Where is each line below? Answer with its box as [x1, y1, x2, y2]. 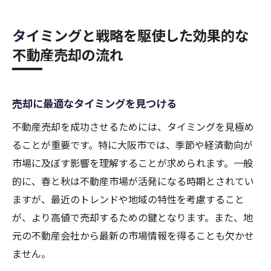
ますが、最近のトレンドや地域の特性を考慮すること [12, 192, 244, 207]
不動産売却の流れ [12, 44, 123, 65]
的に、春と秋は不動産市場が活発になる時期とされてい [12, 174, 254, 189]
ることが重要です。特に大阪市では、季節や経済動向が [12, 137, 253, 152]
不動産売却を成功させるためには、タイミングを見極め [12, 119, 254, 134]
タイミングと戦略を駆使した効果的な [12, 25, 26, 46]
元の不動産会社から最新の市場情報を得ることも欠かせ [12, 228, 254, 243]
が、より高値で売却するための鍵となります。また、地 [12, 210, 253, 225]
